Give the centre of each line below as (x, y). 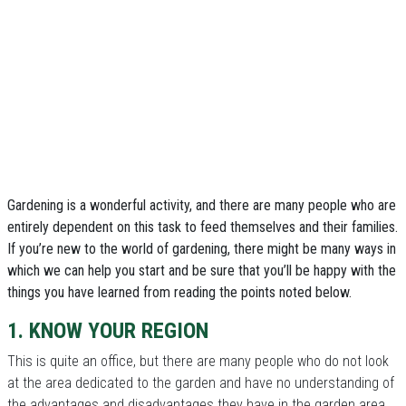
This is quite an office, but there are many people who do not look (198, 361)
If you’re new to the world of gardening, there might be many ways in (202, 249)
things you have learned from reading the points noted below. (179, 292)
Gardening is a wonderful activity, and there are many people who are (202, 205)
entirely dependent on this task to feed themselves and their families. (203, 227)
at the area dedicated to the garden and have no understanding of (201, 383)
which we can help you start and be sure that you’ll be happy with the (202, 271)
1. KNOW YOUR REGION (108, 331)
